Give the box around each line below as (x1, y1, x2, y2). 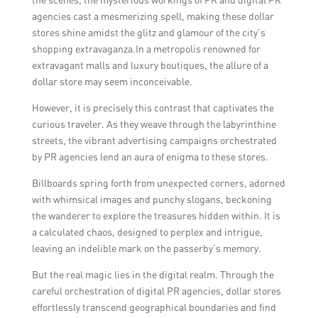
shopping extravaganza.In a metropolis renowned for (31, 43, 261, 55)
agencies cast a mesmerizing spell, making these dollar (31, 10, 274, 23)
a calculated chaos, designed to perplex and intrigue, (31, 226, 263, 238)
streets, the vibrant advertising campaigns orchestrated (31, 134, 277, 147)
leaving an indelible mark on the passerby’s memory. (31, 242, 261, 255)
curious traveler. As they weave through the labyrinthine (31, 118, 276, 131)
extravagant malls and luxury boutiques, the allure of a (31, 59, 268, 72)
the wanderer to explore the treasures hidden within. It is (31, 209, 280, 222)
